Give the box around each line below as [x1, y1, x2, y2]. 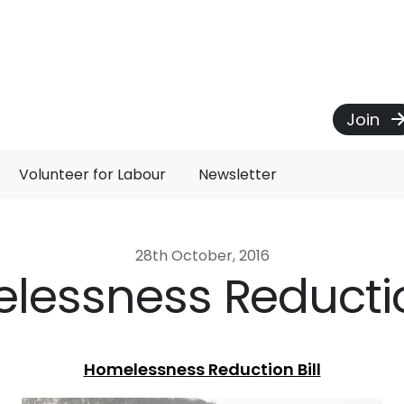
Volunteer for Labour [19, 164, 166, 185]
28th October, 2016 [134, 245, 270, 266]
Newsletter [198, 164, 277, 185]
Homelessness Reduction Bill [83, 357, 321, 381]
